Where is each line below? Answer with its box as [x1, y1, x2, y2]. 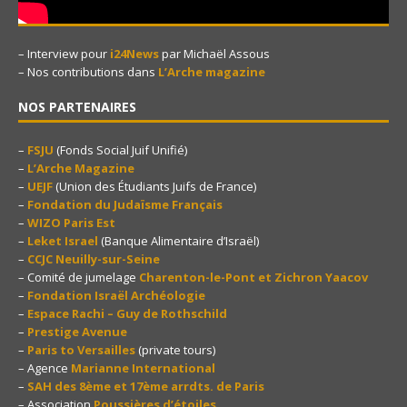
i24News [110, 45, 159, 62]
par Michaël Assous [159, 45, 270, 62]
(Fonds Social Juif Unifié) [54, 141, 187, 158]
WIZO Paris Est [27, 213, 115, 231]
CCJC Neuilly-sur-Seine [27, 250, 160, 267]
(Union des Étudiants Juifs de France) [53, 177, 256, 194]
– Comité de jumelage [18, 268, 139, 285]
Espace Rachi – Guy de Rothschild [27, 304, 227, 322]
